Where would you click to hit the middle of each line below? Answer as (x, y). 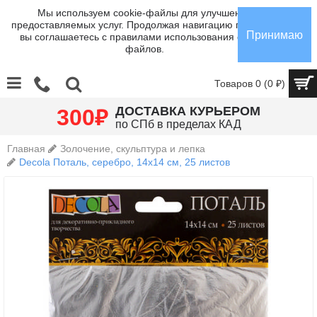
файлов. (144, 49)
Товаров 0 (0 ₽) (250, 83)
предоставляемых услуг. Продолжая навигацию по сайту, (144, 25)
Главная (26, 149)
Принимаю (275, 35)
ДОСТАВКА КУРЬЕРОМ (188, 111)
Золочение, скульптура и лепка (133, 149)
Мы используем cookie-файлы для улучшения (144, 13)
